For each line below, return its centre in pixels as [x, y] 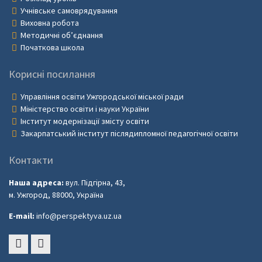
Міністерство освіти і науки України [85, 109]
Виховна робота [50, 23]
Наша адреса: [36, 183]
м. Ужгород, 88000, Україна [56, 195]
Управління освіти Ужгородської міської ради [102, 97]
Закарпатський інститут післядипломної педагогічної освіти [129, 134]
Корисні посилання [52, 74]
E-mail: [22, 216]
